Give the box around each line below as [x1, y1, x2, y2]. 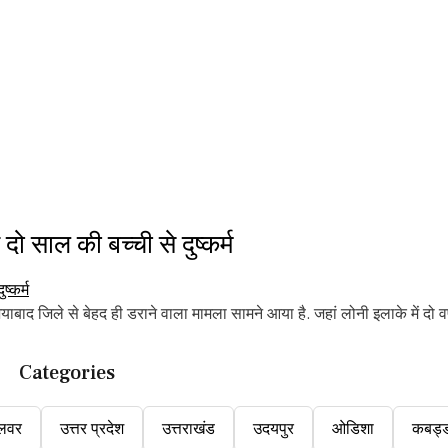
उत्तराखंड [162, 419, 215, 439]
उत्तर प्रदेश [60, 419, 124, 439]
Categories [19, 360, 115, 386]
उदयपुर [253, 419, 294, 439]
